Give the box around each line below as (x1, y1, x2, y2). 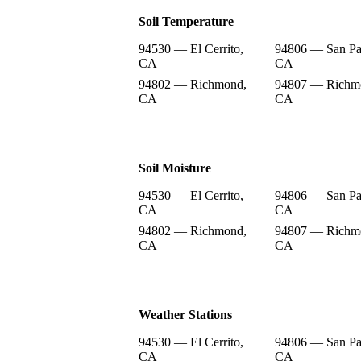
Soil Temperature (139, 14, 234, 28)
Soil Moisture (139, 160, 211, 175)
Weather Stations (139, 307, 232, 322)
